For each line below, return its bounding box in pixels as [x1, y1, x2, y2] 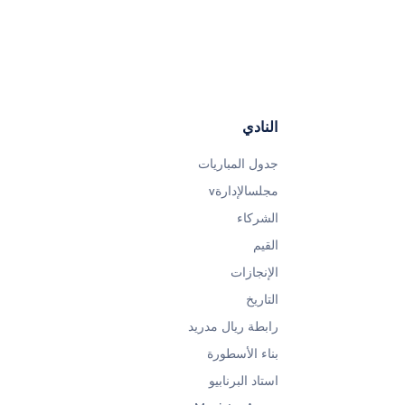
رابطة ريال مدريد [188, 319, 278, 334]
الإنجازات [231, 265, 278, 280]
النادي [242, 118, 278, 137]
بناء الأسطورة [207, 346, 278, 362]
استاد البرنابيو [209, 373, 278, 389]
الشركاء [237, 211, 278, 226]
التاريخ [246, 292, 278, 307]
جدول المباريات [198, 156, 278, 172]
